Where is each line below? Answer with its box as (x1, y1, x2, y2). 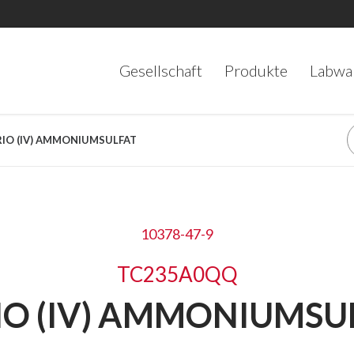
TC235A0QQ (116, 262, 238, 287)
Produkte (224, 61, 288, 80)
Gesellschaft (119, 61, 202, 80)
